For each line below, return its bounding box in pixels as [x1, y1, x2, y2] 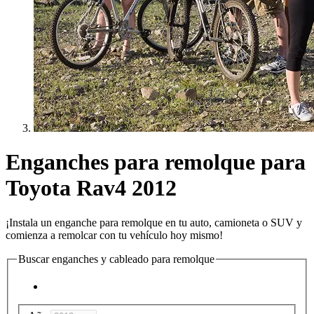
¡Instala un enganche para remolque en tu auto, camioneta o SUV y [6, 216, 302, 228]
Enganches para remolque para [6, 149, 306, 175]
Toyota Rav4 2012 [6, 175, 177, 201]
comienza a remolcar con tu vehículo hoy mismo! [6, 228, 223, 241]
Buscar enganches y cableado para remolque [18, 252, 214, 265]
